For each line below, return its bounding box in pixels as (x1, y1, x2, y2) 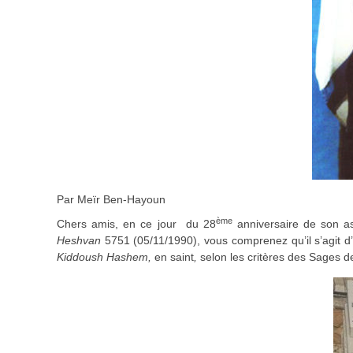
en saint (154, 251, 194, 264)
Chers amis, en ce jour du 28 (57, 217, 216, 231)
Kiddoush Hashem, (57, 251, 154, 264)
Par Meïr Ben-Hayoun (57, 193, 165, 206)
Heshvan (57, 234, 101, 247)
